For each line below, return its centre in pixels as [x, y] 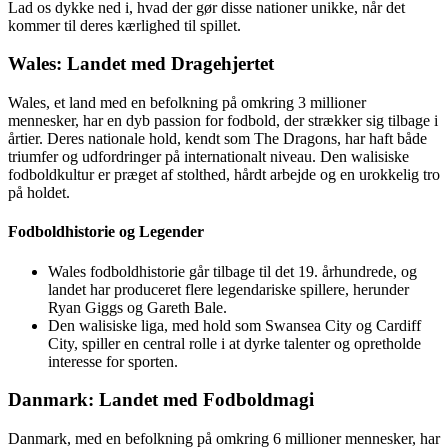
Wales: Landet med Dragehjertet [141, 64]
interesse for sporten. [113, 361]
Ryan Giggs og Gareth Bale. [137, 307]
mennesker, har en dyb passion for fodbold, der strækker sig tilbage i [223, 121]
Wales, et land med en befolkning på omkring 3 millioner [187, 103]
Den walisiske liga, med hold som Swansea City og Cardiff [234, 325]
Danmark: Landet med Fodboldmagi [161, 400]
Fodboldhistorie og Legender [106, 232]
